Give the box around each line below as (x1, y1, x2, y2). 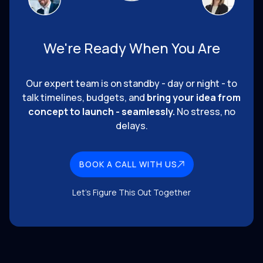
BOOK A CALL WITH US (79, 158, 177, 170)
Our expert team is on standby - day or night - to (26, 76, 237, 90)
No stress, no (174, 104, 235, 118)
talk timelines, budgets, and (22, 90, 147, 104)
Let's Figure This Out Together (72, 186, 191, 198)
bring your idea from (147, 90, 241, 104)
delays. (115, 119, 148, 132)
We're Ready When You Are (43, 38, 220, 58)
